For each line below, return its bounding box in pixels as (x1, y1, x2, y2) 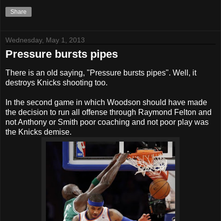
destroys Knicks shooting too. (5, 78, 108, 87)
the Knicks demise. (5, 128, 72, 137)
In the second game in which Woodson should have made (5, 98, 207, 107)
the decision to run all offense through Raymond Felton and (5, 108, 212, 117)
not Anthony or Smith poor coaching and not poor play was (5, 118, 209, 127)
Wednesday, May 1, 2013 (5, 36, 85, 44)
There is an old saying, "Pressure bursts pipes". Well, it (5, 69, 196, 77)
